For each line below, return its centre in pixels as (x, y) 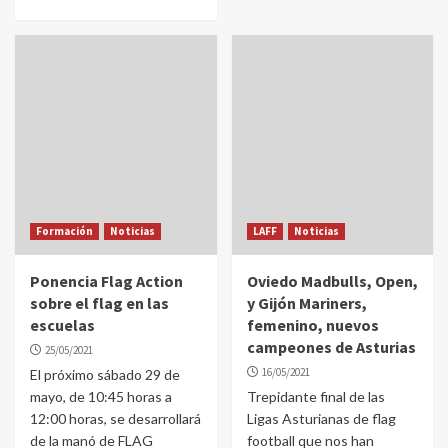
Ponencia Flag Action (106, 281)
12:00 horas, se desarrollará (115, 418)
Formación (64, 231)
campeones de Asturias (331, 347)
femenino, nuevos (312, 325)
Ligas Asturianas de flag (321, 418)
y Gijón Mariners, (306, 303)
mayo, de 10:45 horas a (101, 396)
